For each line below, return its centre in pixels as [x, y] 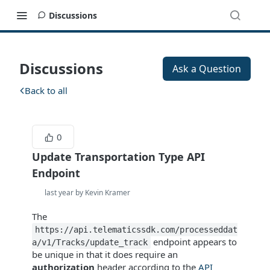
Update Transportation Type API [118, 157]
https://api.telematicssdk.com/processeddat [137, 230]
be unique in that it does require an [105, 254]
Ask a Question [207, 69]
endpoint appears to [194, 242]
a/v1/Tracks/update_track [90, 242]
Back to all [46, 90]
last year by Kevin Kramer [87, 193]
